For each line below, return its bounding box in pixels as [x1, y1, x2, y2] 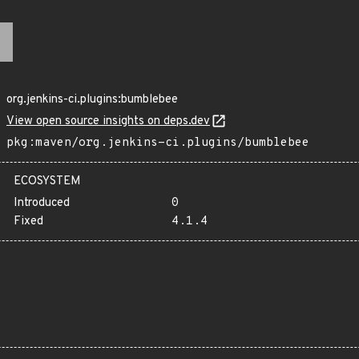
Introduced [14, 196, 70, 211]
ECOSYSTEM [14, 174, 81, 189]
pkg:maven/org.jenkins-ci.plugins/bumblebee [6, 135, 309, 151]
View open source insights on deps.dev [6, 114, 210, 129]
